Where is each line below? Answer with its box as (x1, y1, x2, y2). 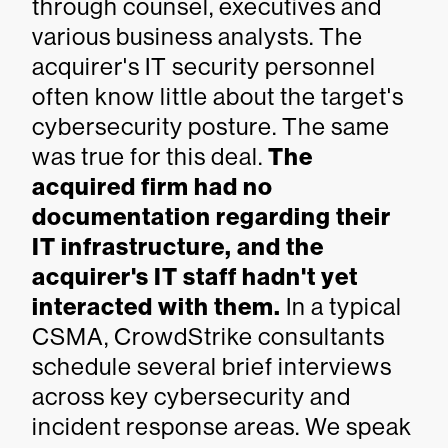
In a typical (281, 293, 402, 320)
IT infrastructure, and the (32, 233, 324, 261)
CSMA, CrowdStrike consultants (32, 323, 385, 350)
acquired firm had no (32, 173, 273, 201)
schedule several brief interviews (32, 353, 392, 380)
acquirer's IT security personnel (32, 53, 376, 80)
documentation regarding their (32, 203, 391, 231)
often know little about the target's (32, 83, 404, 110)
